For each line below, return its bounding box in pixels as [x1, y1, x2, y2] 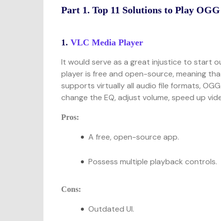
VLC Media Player [71, 37, 144, 47]
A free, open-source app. [88, 132, 180, 142]
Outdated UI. [88, 204, 135, 214]
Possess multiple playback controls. [88, 156, 218, 167]
